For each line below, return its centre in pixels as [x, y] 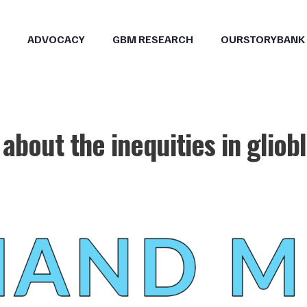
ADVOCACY [56, 39]
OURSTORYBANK [263, 39]
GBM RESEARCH [153, 39]
